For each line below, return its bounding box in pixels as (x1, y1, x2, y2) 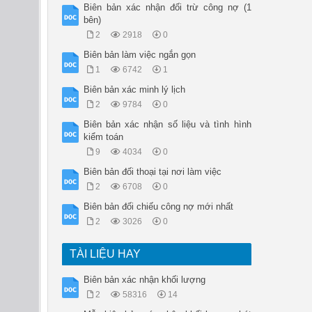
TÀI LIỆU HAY (69, 248, 141, 260)
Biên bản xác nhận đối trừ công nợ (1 (83, 2, 251, 13)
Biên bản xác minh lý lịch (83, 84, 185, 95)
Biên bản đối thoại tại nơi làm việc (83, 166, 221, 178)
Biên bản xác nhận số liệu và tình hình (83, 119, 251, 130)
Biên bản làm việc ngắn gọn (83, 49, 196, 61)
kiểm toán (83, 132, 123, 143)
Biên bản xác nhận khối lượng (83, 274, 205, 286)
